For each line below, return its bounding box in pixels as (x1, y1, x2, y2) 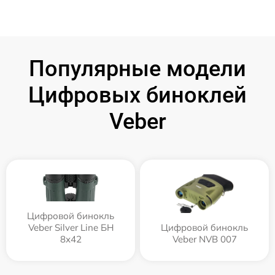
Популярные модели (29, 55, 246, 82)
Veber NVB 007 (172, 233, 237, 245)
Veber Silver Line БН (28, 221, 114, 233)
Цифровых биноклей (28, 82, 247, 108)
